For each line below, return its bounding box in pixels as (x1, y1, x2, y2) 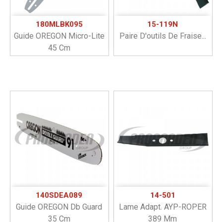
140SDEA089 (36, 190, 82, 200)
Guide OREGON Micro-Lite (13, 31, 105, 41)
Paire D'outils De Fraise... (119, 31, 206, 41)
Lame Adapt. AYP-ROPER (118, 202, 207, 212)
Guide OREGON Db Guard (16, 202, 102, 212)
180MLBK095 (35, 19, 83, 29)
